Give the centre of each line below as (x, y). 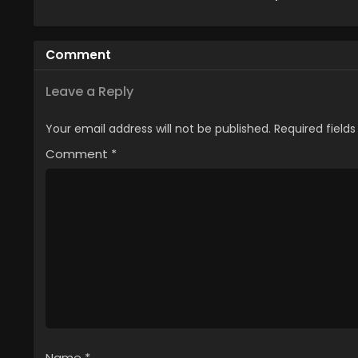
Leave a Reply (89, 92)
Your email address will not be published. (158, 129)
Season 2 (248, 10)
